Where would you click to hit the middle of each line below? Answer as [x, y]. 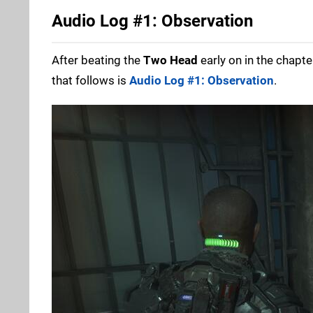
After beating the [97, 60]
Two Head [170, 60]
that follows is [90, 81]
